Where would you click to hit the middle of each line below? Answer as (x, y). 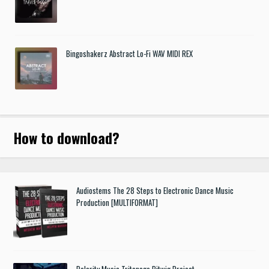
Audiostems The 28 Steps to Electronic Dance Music (155, 190)
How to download (63, 137)
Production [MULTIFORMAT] (117, 202)
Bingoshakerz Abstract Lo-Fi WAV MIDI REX (129, 53)
